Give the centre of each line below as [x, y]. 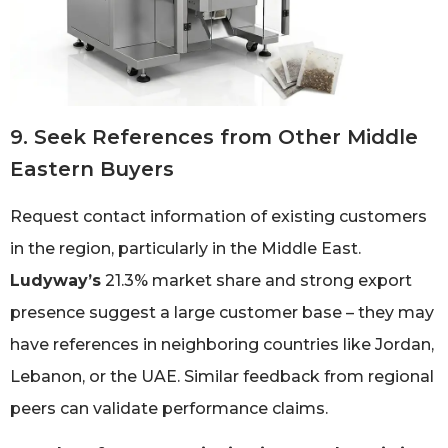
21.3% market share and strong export [256, 280]
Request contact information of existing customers [218, 216]
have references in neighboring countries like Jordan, [222, 344]
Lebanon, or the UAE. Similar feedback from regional [222, 376]
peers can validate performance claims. [169, 408]
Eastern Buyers [92, 168]
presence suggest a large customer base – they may [222, 312]
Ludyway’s [55, 280]
